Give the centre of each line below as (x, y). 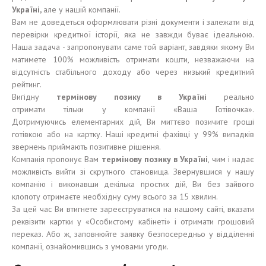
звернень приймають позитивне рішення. (86, 147)
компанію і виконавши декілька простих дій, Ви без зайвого (133, 184)
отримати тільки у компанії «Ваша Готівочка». (133, 109)
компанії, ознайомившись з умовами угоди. (90, 246)
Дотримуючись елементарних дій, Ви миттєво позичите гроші (133, 122)
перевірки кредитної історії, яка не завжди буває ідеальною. (133, 34)
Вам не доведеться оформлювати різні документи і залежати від (133, 22)
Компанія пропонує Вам (57, 159)
